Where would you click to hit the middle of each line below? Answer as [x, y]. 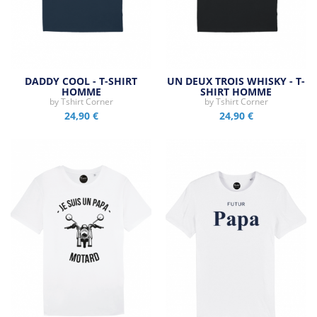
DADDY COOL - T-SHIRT [81, 81]
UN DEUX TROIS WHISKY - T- [236, 81]
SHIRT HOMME [236, 92]
